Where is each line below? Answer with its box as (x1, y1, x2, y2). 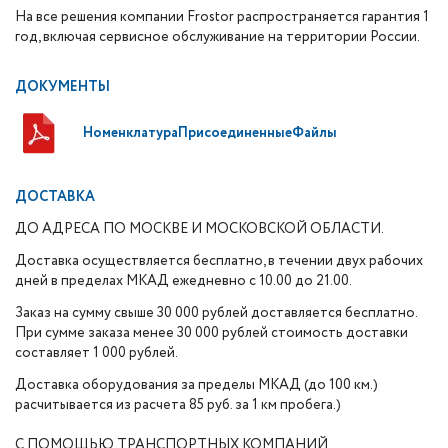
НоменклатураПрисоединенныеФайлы (83, 123, 337, 143)
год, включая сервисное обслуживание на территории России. (15, 27, 420, 47)
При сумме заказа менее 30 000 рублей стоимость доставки (15, 323, 408, 343)
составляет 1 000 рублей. (15, 343, 178, 363)
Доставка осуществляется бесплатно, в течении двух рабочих (15, 251, 423, 271)
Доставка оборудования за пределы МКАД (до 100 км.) (15, 375, 378, 395)
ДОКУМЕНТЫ (15, 77, 110, 97)
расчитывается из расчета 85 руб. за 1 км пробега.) (15, 395, 341, 415)
